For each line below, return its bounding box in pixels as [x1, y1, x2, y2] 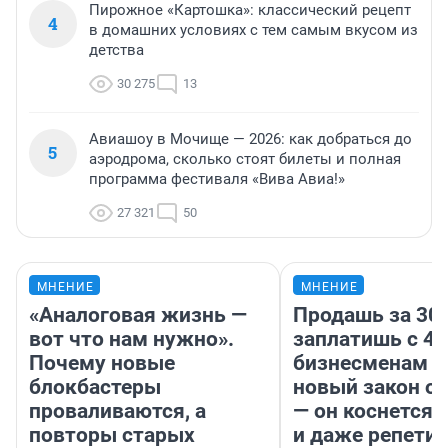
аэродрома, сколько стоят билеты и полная [89, 150, 401, 169]
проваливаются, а [29, 399, 206, 424]
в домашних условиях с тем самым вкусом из [89, 21, 418, 40]
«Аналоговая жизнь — [29, 303, 247, 328]
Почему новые [29, 351, 175, 376]
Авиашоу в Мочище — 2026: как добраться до [89, 130, 412, 149]
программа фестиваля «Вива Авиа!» [89, 170, 345, 189]
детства [89, 41, 144, 60]
